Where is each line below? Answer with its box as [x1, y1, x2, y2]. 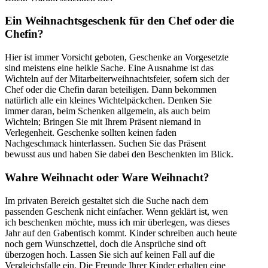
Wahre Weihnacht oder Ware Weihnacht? [5, 170, 209, 184]
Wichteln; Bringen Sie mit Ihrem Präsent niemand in [5, 117, 201, 127]
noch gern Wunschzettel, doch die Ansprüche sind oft [5, 238, 206, 249]
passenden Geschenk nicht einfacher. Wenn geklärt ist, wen [5, 206, 228, 217]
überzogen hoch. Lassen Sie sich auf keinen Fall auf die [5, 249, 215, 260]
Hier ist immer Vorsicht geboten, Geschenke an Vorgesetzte [5, 52, 229, 63]
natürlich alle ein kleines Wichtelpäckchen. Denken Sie [5, 95, 212, 106]
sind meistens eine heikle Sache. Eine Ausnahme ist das [5, 63, 214, 74]
